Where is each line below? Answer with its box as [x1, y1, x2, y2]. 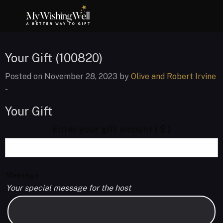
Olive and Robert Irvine [131, 72, 216, 81]
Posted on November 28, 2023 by [5, 72, 131, 81]
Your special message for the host [6, 183, 131, 193]
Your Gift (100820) [5, 51, 103, 65]
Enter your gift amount [52, 124, 155, 134]
